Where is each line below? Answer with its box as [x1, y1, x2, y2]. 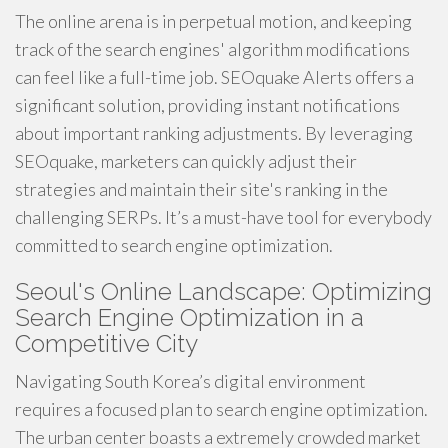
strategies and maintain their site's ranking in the [15, 178, 388, 200]
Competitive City [15, 329, 198, 358]
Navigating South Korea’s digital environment [15, 370, 366, 392]
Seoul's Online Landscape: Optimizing [15, 277, 432, 306]
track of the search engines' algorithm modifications [15, 38, 410, 60]
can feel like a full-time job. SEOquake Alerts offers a [15, 66, 414, 88]
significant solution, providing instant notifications [15, 94, 400, 116]
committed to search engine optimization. [15, 234, 333, 256]
